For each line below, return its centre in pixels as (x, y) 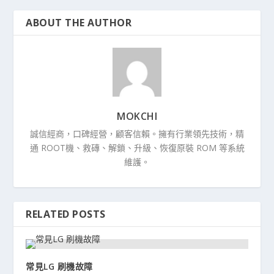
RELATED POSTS (66, 214)
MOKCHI (137, 116)
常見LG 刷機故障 (59, 266)
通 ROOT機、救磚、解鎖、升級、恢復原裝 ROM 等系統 (137, 147)
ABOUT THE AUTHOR (79, 22)
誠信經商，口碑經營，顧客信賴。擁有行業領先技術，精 (137, 133)
